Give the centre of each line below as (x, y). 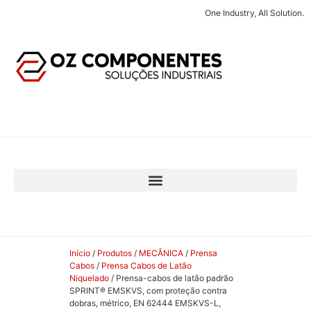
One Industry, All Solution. (254, 13)
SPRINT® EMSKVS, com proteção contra (148, 291)
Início (80, 253)
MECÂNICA (161, 253)
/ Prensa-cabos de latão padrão (171, 278)
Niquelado (89, 278)
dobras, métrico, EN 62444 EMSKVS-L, (145, 303)
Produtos (115, 253)
